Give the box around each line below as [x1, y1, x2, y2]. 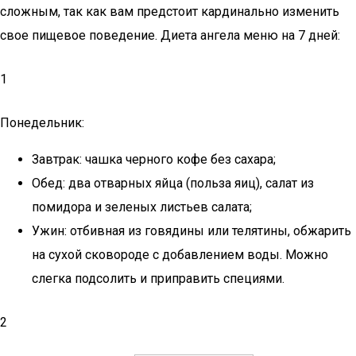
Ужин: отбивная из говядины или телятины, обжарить [32, 223, 351, 238]
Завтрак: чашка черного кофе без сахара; [32, 152, 276, 167]
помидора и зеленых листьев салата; [32, 199, 252, 215]
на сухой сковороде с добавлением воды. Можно [32, 247, 328, 262]
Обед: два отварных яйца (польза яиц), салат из [32, 176, 314, 191]
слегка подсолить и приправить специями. [32, 271, 284, 286]
